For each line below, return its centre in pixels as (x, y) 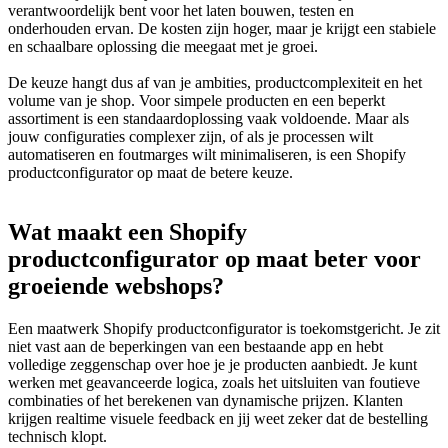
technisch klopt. (57, 437)
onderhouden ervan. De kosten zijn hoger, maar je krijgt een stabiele (222, 28)
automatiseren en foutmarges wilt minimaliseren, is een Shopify (207, 154)
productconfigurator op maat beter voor (214, 259)
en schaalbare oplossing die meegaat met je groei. (163, 46)
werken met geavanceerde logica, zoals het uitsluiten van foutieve (214, 383)
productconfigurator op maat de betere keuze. (150, 172)
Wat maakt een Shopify (127, 232)
